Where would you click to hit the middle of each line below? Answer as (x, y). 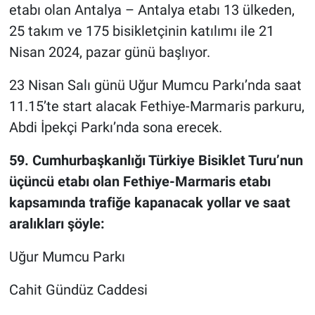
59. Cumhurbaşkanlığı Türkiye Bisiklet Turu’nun (156, 161)
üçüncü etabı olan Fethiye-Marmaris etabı (140, 182)
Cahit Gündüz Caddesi (78, 290)
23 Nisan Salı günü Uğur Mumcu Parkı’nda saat (155, 85)
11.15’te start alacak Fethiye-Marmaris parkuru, (156, 107)
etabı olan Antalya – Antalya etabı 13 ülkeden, (152, 10)
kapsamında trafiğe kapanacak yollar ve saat (149, 203)
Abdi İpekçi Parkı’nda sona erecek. (117, 128)
